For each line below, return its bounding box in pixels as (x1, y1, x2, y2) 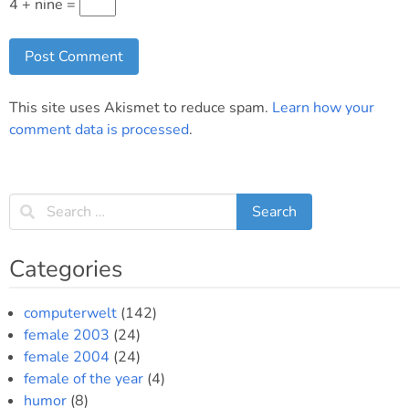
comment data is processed (9, 120, 189, 140)
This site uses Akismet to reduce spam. (9, 98, 272, 118)
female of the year (24, 369, 143, 389)
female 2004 (24, 347, 110, 367)
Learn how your (272, 98, 374, 118)
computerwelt (24, 303, 117, 323)
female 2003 (24, 325, 110, 345)
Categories (9, 253, 122, 285)
